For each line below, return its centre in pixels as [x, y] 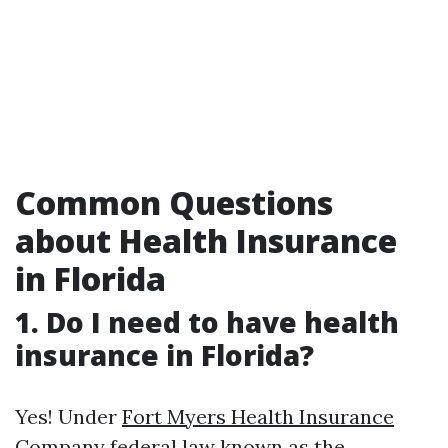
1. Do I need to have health [207, 322]
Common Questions [174, 202]
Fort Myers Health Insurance [258, 416]
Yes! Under [68, 416]
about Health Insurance [206, 240]
